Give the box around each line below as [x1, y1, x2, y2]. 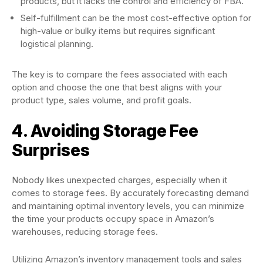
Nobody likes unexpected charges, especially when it [12, 174, 227, 186]
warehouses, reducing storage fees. [12, 226, 160, 237]
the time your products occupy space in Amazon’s [12, 213, 214, 224]
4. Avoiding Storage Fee [12, 121, 198, 141]
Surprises [12, 140, 90, 160]
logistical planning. [21, 38, 96, 49]
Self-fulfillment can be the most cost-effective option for [21, 12, 251, 23]
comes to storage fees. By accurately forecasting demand [12, 187, 249, 198]
